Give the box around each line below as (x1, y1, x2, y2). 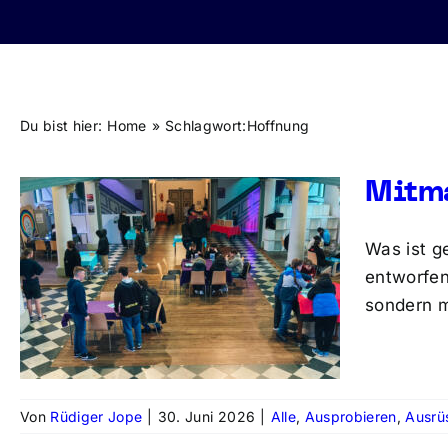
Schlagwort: (164, 117, 247, 135)
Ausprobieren (304, 408, 397, 426)
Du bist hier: (19, 117, 103, 135)
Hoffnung (246, 117, 310, 135)
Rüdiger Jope (50, 408, 143, 426)
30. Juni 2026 (157, 408, 256, 426)
